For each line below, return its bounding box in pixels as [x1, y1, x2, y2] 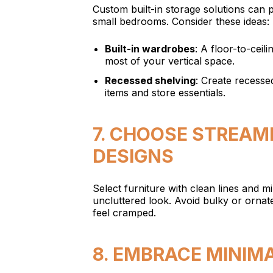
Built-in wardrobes [105, 43, 195, 55]
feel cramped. [93, 207, 156, 219]
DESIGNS [93, 145, 174, 167]
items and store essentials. [105, 87, 225, 99]
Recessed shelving [105, 74, 196, 87]
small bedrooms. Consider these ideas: [93, 15, 269, 27]
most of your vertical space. [105, 55, 235, 67]
